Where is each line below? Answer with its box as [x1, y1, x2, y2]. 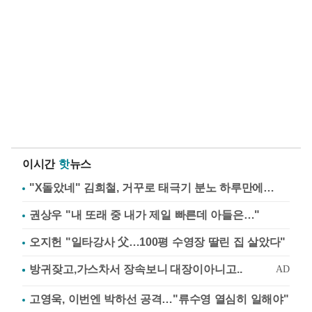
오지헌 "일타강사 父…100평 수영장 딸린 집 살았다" [29, 236, 286, 248]
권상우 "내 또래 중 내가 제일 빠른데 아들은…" [29, 209, 260, 221]
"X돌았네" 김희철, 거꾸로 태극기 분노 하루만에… [29, 182, 274, 194]
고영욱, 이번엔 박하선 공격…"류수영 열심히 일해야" [29, 293, 289, 305]
